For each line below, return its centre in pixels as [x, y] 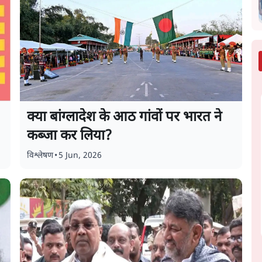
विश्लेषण [40, 156]
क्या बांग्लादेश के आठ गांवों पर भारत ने [125, 118]
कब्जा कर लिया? [70, 136]
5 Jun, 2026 [80, 156]
